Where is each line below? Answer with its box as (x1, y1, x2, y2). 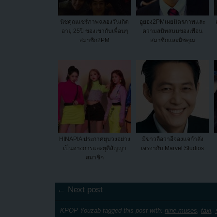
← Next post (57, 185, 103, 195)
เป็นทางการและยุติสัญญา (62, 145, 126, 152)
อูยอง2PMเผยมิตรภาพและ (139, 18, 205, 26)
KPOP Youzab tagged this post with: (60, 206, 165, 214)
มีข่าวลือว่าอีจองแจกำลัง (141, 136, 203, 143)
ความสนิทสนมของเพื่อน (142, 28, 202, 35)
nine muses (165, 206, 197, 214)
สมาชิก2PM (79, 37, 109, 44)
